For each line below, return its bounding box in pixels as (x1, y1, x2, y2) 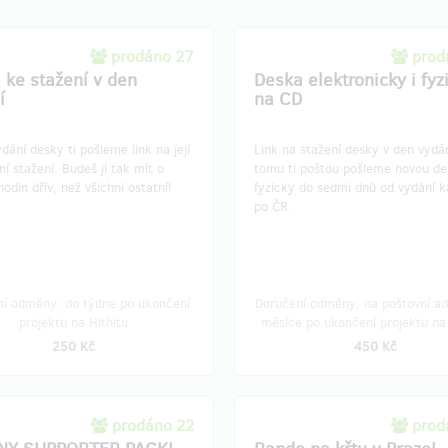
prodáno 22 (112, 415, 194, 436)
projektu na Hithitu (18, 314, 128, 331)
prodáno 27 (111, 46, 194, 67)
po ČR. (254, 198, 292, 215)
